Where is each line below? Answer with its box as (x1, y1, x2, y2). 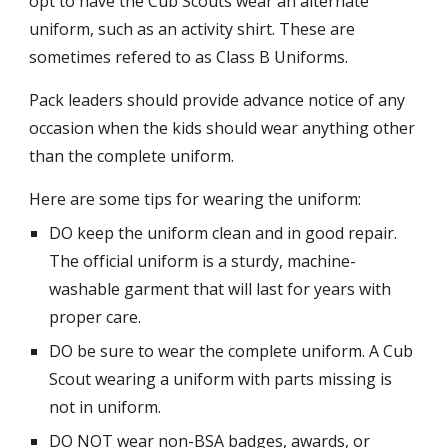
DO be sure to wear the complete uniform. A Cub (49, 340, 414, 362)
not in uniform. (49, 396, 162, 418)
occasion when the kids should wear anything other (29, 117, 416, 139)
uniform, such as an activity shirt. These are (29, 18, 356, 40)
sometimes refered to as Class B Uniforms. (29, 46, 357, 68)
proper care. (49, 306, 142, 328)
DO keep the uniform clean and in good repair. (49, 222, 398, 244)
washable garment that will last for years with (49, 278, 392, 300)
